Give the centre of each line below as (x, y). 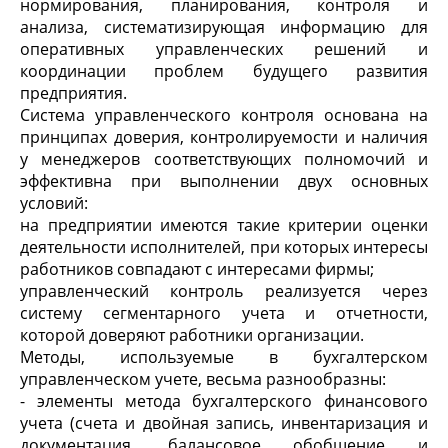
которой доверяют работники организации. (192, 335)
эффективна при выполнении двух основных (224, 181)
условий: (54, 203)
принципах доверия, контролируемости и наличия (224, 137)
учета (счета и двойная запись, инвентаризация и (224, 423)
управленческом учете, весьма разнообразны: (203, 379)
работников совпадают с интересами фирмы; (197, 269)
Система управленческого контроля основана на (224, 115)
